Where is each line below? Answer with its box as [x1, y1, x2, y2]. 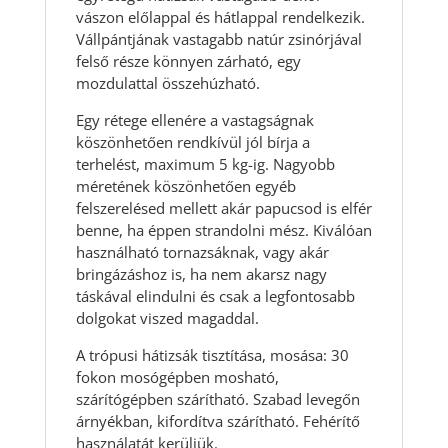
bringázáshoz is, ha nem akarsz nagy [75, 264, 327, 285]
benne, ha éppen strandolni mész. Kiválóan [75, 220, 372, 241]
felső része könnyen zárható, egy [75, 51, 301, 72]
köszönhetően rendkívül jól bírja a [75, 132, 310, 153]
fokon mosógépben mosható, [75, 367, 279, 388]
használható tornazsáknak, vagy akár [75, 242, 329, 263]
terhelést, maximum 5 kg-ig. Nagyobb [75, 154, 335, 175]
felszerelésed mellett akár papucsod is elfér [75, 198, 372, 219]
